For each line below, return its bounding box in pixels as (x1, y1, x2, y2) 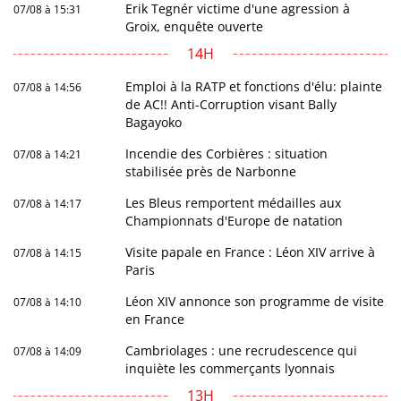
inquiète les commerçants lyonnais (125, 359, 336, 377)
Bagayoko (125, 113, 183, 131)
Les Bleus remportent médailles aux (125, 193, 342, 211)
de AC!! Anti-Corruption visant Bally (125, 95, 337, 113)
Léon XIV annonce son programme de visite (125, 292, 385, 310)
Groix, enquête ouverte (125, 17, 264, 35)
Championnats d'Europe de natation (125, 211, 344, 229)
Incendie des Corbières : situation (125, 144, 328, 162)
